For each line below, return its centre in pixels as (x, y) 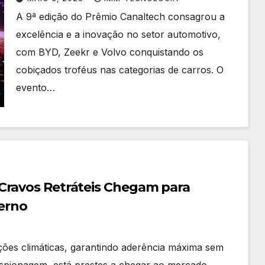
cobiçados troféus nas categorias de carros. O (119, 70)
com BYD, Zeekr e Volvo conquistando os (109, 52)
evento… (35, 87)
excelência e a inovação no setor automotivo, (118, 34)
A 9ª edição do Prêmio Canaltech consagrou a (120, 16)
